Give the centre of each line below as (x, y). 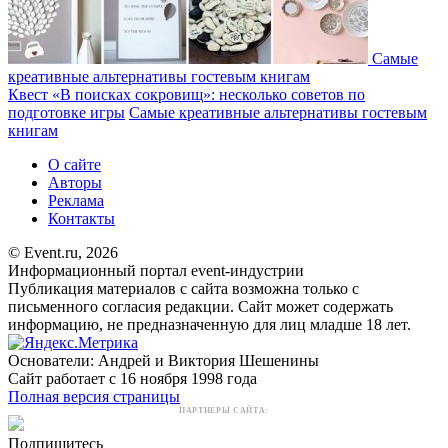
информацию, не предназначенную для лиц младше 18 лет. (209, 324)
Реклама (76, 200)
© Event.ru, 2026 (63, 252)
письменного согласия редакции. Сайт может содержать (200, 306)
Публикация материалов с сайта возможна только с (183, 288)
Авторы (75, 182)
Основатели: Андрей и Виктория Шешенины (163, 360)
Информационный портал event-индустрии (156, 270)
